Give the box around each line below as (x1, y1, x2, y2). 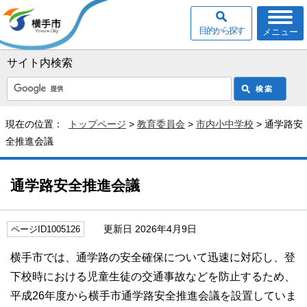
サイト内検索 (7, 57, 73, 69)
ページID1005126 (11, 224, 80, 234)
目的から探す (199, 25, 244, 36)
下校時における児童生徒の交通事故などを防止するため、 (10, 271, 295, 282)
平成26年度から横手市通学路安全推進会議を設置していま (10, 290, 297, 302)
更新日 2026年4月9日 (91, 223, 197, 234)
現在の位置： (5, 119, 69, 130)
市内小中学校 (196, 119, 254, 130)
